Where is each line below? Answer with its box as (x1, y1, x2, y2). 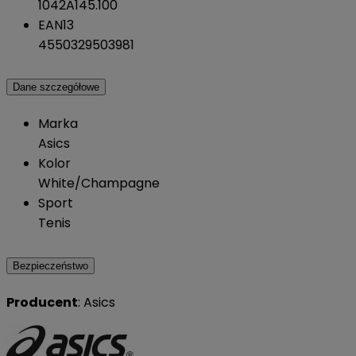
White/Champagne (38, 174, 160, 193)
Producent (6, 293, 78, 312)
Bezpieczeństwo (13, 260, 88, 273)
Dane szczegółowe (13, 81, 99, 94)
